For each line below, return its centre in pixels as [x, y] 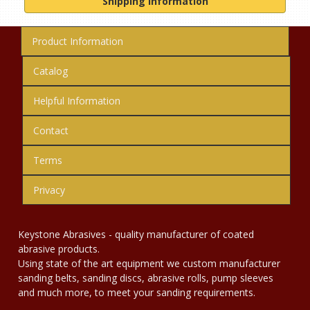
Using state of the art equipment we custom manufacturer [149, 263]
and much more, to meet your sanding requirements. [137, 292]
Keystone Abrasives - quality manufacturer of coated [136, 234]
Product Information [77, 41]
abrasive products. [59, 249]
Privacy [49, 190]
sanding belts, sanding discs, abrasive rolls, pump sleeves [146, 278]
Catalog [51, 71]
